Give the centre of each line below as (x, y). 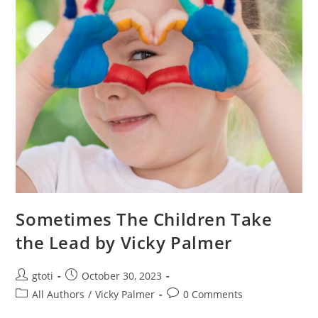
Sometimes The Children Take (144, 219)
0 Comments (213, 295)
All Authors (59, 295)
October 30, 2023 (122, 276)
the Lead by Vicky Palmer (124, 243)
